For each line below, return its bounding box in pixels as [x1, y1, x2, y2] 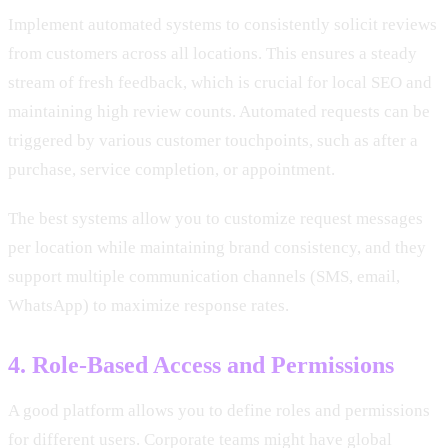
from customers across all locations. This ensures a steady [8, 43, 417, 63]
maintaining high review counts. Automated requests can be [8, 101, 430, 121]
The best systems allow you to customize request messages [8, 208, 423, 228]
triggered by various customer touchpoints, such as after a [8, 130, 418, 150]
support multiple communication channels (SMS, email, [8, 266, 400, 286]
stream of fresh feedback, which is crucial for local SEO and [8, 72, 432, 92]
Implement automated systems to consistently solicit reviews [8, 14, 437, 34]
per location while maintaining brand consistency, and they [8, 237, 426, 257]
